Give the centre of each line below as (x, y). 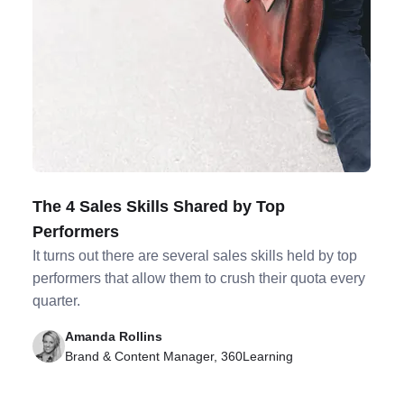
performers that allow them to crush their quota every (199, 278)
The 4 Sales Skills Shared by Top (159, 207)
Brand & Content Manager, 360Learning (179, 356)
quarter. (57, 301)
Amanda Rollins (114, 336)
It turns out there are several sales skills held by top (195, 256)
